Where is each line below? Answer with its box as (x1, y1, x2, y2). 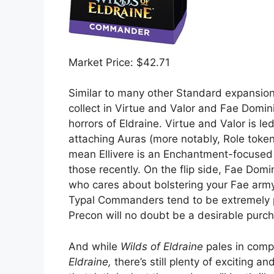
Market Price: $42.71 (68, 56, 170, 68)
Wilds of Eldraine (120, 240, 203, 253)
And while (68, 240, 120, 253)
